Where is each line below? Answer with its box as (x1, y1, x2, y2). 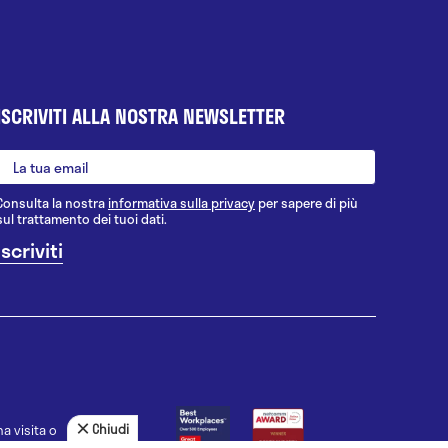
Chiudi (92, 419, 129, 439)
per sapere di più (255, 193, 358, 214)
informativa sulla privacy (108, 193, 255, 214)
